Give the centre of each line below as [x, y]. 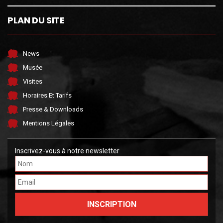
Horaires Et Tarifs [47, 95]
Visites [33, 81]
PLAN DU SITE [36, 20]
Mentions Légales [49, 123]
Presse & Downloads [53, 109]
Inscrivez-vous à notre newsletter [67, 151]
